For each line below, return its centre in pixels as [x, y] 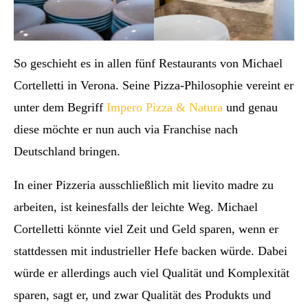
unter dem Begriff [60, 107]
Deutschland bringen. [67, 151]
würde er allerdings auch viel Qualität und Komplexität [152, 273]
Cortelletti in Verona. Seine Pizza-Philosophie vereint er [154, 85]
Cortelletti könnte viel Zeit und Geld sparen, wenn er [146, 229]
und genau [250, 107]
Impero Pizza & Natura [165, 107]
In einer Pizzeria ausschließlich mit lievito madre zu [144, 185]
